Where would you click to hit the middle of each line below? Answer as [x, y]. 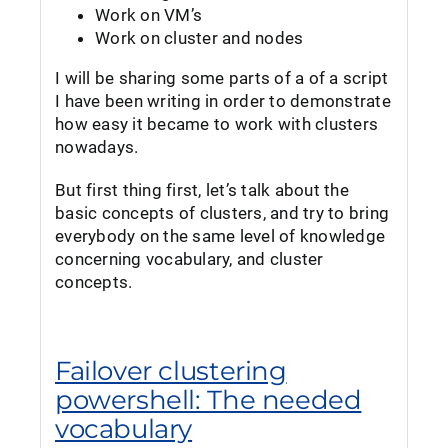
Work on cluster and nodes [199, 38]
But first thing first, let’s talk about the [202, 190]
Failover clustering [171, 371]
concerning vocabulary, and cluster [189, 259]
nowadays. [97, 147]
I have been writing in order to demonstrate [223, 101]
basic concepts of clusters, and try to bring [222, 213]
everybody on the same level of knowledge [220, 236]
